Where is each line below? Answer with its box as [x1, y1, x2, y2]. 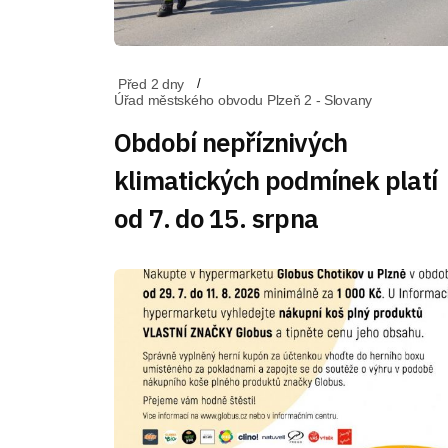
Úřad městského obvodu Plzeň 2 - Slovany [114, 92, 373, 108]
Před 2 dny [118, 76, 185, 92]
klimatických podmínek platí [114, 163, 437, 197]
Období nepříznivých [114, 125, 348, 159]
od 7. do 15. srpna [114, 201, 318, 235]
